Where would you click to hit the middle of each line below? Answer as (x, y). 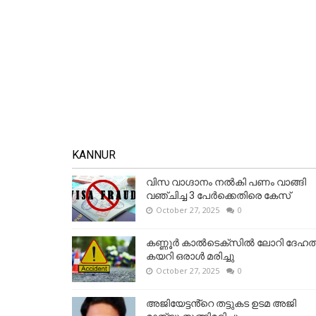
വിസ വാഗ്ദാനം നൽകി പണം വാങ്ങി (226, 182)
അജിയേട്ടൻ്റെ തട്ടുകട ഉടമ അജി (221, 304)
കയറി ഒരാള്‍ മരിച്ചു (190, 256)
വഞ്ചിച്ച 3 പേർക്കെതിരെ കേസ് (218, 196)
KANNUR (94, 155)
